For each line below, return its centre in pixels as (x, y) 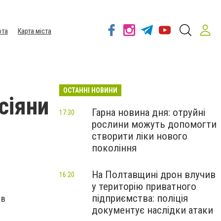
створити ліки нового (140, 136)
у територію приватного (144, 186)
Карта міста (35, 31)
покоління (114, 148)
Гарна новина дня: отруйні (148, 112)
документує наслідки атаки (152, 210)
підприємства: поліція (140, 198)
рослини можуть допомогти (154, 124)
